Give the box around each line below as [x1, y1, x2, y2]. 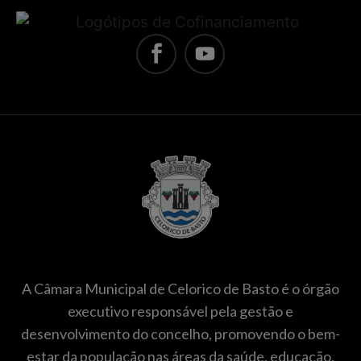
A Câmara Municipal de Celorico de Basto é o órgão [22, 279, 339, 297]
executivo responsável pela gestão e [68, 301, 293, 320]
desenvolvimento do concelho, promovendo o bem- [21, 324, 340, 342]
